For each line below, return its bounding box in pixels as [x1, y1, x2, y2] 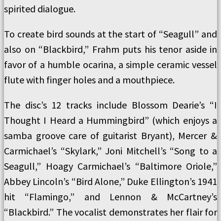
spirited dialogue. [4, 2, 75, 15]
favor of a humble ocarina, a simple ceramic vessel [4, 58, 217, 71]
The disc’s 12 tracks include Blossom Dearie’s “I [4, 99, 217, 111]
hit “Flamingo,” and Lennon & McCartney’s [4, 190, 217, 203]
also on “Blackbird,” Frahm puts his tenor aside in [4, 43, 217, 55]
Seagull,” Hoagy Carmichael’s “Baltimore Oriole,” [4, 160, 217, 172]
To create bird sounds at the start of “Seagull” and [4, 28, 217, 40]
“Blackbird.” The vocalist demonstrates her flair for [4, 206, 217, 218]
